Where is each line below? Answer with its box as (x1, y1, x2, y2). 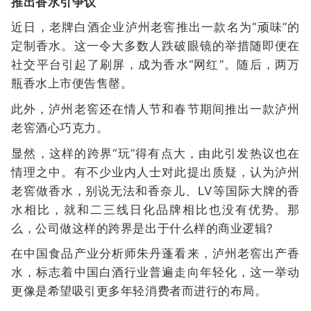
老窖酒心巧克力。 (11, 120, 109, 135)
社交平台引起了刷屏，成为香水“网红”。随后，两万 (11, 58, 300, 72)
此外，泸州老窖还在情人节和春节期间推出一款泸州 (11, 101, 300, 116)
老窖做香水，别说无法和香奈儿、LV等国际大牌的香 (11, 183, 300, 198)
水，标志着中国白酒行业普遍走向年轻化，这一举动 (11, 265, 300, 280)
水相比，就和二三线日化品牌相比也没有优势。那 (11, 202, 300, 217)
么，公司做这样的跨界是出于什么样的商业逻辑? (11, 221, 274, 235)
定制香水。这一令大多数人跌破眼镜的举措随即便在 (11, 39, 300, 53)
